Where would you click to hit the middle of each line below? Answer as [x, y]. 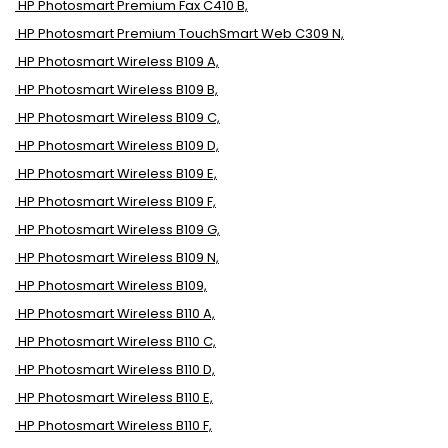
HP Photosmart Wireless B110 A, [116, 313]
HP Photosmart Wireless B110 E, [115, 397]
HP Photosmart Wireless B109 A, [118, 61]
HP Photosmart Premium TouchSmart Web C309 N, [181, 33]
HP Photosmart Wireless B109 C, [119, 117]
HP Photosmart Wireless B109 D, [118, 145]
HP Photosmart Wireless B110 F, [115, 425]
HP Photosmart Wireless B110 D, [116, 369]
